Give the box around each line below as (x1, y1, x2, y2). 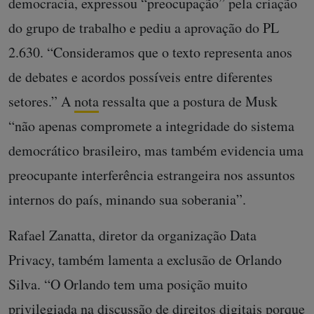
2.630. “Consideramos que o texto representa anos (8, 42, 292, 62)
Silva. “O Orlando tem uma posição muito (8, 274, 247, 294)
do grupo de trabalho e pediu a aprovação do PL (8, 18, 279, 37)
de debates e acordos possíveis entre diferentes (8, 67, 273, 86)
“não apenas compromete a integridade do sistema (8, 116, 294, 135)
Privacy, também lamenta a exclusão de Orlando (8, 250, 282, 269)
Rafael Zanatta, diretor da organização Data (8, 225, 257, 245)
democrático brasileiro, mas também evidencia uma (8, 140, 303, 160)
